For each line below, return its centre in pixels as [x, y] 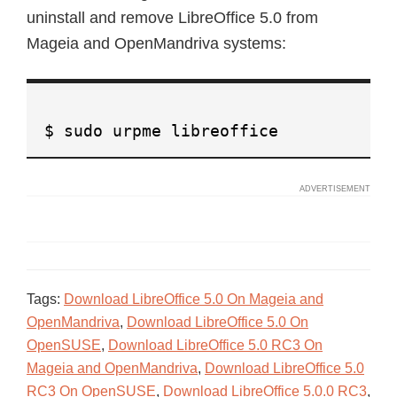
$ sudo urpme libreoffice [161, 131]
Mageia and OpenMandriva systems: [156, 43]
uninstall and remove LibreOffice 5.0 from [172, 18]
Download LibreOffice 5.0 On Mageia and [194, 299]
